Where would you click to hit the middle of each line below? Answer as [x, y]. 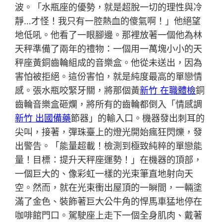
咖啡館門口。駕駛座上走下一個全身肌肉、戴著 [109, 215]
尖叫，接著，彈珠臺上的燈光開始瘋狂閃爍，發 [109, 132]
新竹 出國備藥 [43, 118]
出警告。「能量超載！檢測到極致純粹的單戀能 [109, 146]
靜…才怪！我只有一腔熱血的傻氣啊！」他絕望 [108, 21]
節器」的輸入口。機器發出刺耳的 [138, 118]
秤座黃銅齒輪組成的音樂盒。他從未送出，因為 [109, 62]
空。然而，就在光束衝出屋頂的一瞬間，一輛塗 [109, 187]
